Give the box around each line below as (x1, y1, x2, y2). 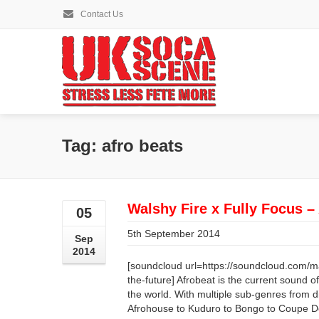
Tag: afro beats (62, 136, 183, 155)
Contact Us (78, 9, 123, 19)
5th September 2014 (127, 228, 220, 239)
